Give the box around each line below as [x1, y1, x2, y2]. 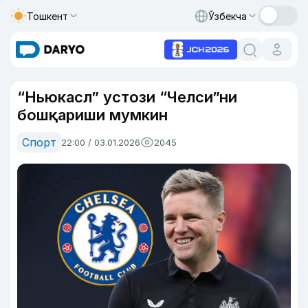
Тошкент [27, 10, 68, 22]
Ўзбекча [208, 10, 247, 22]
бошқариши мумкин [17, 106, 168, 124]
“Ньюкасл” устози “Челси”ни [17, 88, 237, 106]
